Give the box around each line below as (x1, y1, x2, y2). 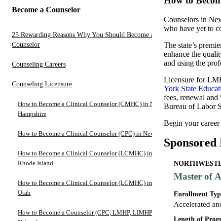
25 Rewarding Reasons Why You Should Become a (12, 31, 154, 38)
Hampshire (18, 110, 46, 117)
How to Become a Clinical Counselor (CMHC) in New (18, 100, 162, 108)
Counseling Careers (12, 60, 66, 68)
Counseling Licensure (12, 80, 72, 88)
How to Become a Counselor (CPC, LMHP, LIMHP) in (18, 208, 161, 216)
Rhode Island (18, 159, 53, 167)
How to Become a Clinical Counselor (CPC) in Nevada (18, 129, 163, 137)
